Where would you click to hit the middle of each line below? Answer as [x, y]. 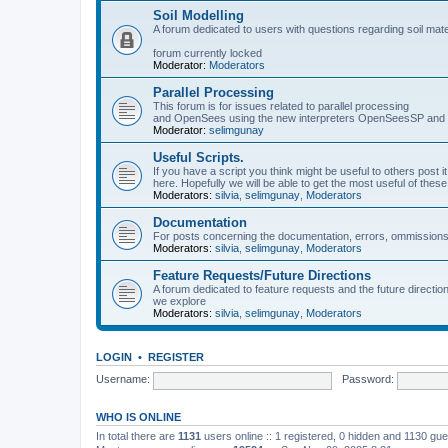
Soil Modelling [198, 15]
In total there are [137, 435]
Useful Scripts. [198, 157]
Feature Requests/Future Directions [262, 275]
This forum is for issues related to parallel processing [281, 105]
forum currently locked [207, 52]
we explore [179, 300]
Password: [367, 379]
